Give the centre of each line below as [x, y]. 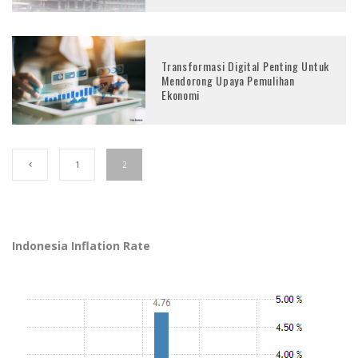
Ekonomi [181, 94]
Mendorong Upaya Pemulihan [228, 80]
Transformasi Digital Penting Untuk [245, 66]
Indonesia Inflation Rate [81, 246]
